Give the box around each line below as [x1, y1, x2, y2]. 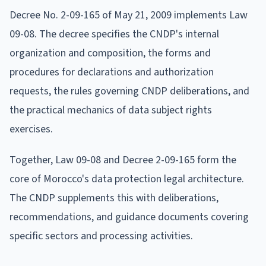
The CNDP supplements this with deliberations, [9, 190, 218, 205]
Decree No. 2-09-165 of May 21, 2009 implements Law [9, 7, 248, 23]
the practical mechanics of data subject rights [9, 102, 212, 118]
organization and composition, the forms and [9, 45, 211, 61]
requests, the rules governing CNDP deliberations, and [9, 83, 249, 99]
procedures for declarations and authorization [9, 64, 214, 80]
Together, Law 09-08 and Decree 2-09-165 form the [9, 152, 236, 167]
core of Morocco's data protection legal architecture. [9, 171, 244, 186]
